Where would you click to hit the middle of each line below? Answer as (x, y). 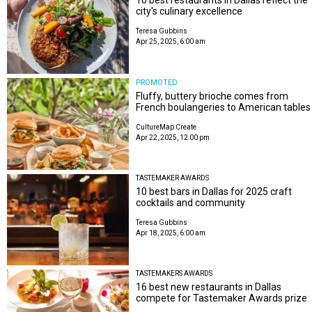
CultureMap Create (166, 127)
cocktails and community (191, 202)
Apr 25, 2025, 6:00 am (171, 41)
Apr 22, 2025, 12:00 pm (173, 138)
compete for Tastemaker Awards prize (222, 298)
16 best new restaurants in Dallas (209, 287)
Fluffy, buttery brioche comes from (212, 96)
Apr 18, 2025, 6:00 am (171, 233)
